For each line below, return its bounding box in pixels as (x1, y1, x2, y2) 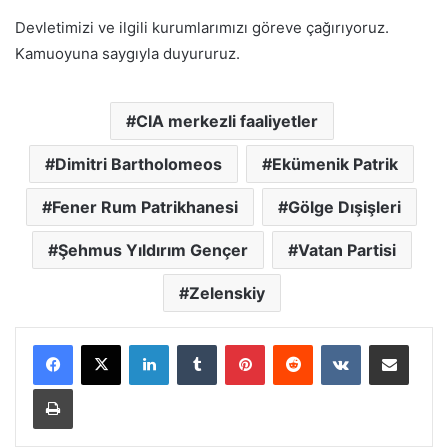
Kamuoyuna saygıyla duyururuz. (15, 43, 240, 63)
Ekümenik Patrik (272, 153, 398, 174)
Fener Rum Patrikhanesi (52, 196, 238, 217)
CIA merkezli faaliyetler (135, 110, 318, 131)
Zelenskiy (188, 282, 265, 303)
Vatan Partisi (297, 239, 396, 260)
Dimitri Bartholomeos (55, 153, 222, 174)
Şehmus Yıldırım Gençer (57, 239, 248, 260)
